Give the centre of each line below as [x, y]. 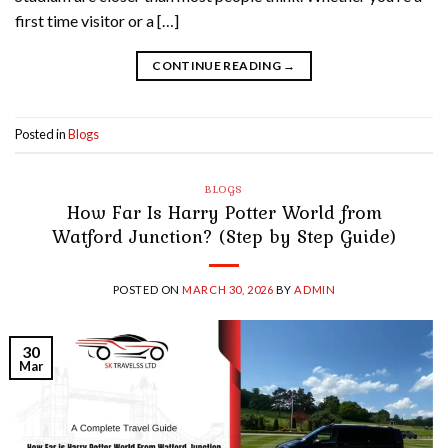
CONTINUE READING [218, 65]
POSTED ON [147, 290]
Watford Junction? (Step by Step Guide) [224, 236]
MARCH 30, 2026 [228, 290]
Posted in [41, 133]
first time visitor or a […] [97, 20]
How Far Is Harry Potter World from [224, 212]
